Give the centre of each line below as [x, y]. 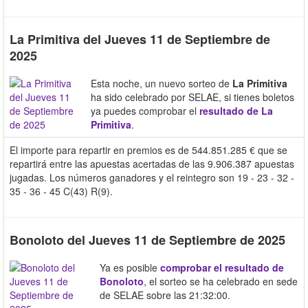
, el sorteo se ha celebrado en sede [221, 281]
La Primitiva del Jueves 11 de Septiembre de [140, 39]
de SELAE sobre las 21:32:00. [165, 295]
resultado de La [236, 110]
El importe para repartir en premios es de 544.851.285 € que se [148, 150]
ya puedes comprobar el [145, 110]
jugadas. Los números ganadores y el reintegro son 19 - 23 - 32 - [152, 177]
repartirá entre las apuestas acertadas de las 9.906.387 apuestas [152, 163]
